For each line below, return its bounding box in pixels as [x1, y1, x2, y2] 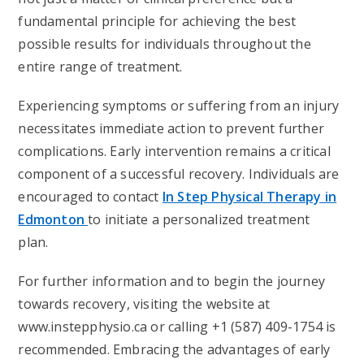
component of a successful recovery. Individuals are [18, 165, 340, 183]
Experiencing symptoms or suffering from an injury [18, 97, 340, 115]
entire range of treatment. [18, 58, 183, 76]
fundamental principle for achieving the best [18, 12, 297, 30]
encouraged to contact [18, 188, 162, 206]
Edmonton [18, 210, 89, 228]
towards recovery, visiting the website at [18, 295, 271, 313]
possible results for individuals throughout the [18, 35, 311, 53]
